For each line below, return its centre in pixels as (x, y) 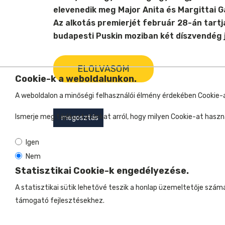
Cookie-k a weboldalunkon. (76, 79)
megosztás (78, 118)
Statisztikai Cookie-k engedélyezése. (102, 171)
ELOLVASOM (103, 69)
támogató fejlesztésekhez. (60, 201)
